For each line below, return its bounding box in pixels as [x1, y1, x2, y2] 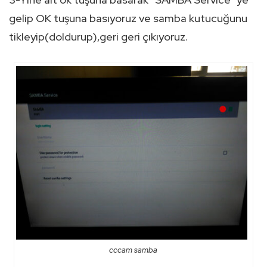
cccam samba [109, 244, 158, 255]
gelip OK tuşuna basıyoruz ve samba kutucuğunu [9, 11, 247, 26]
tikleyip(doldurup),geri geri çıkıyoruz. [9, 30, 188, 44]
